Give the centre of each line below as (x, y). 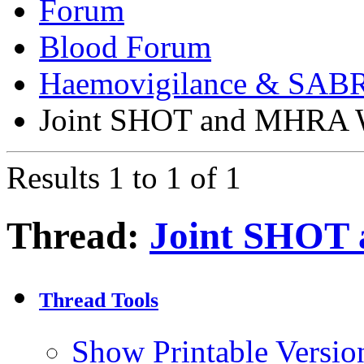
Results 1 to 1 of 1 (124, 178)
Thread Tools (99, 300)
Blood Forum (125, 47)
